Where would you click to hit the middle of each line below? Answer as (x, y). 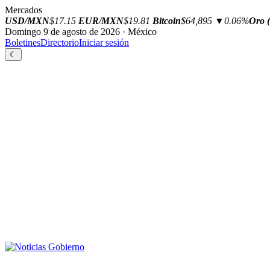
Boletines (23, 42)
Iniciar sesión (104, 42)
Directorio (60, 42)
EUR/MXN (101, 21)
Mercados (24, 10)
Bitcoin (167, 21)
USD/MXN (27, 21)
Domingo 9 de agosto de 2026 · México (81, 32)
